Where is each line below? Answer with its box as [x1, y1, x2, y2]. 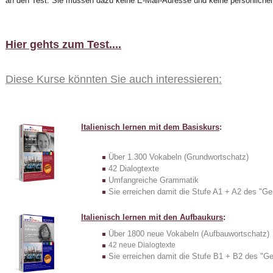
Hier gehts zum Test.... [5, 38, 121, 51]
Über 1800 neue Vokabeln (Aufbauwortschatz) [108, 229, 269, 238]
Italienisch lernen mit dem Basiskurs [81, 122, 219, 132]
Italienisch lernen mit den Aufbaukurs [81, 212, 223, 222]
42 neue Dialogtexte [108, 240, 175, 249]
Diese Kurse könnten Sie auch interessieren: [5, 73, 222, 86]
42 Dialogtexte [108, 163, 159, 173]
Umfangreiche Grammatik [108, 175, 199, 185]
